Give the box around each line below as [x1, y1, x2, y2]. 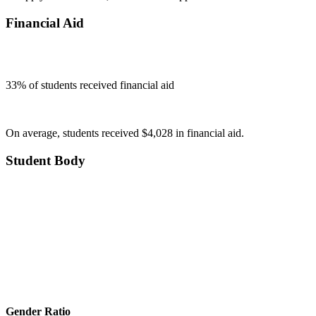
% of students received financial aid [17, 79, 174, 92]
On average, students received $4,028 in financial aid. [6, 127, 244, 140]
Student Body [6, 153, 85, 169]
